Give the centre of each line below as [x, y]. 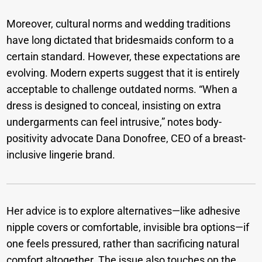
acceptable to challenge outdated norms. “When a [122, 89]
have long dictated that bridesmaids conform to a [120, 40]
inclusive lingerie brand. [61, 155]
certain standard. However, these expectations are [124, 57]
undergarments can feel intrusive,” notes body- [114, 122]
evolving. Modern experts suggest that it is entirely [123, 73]
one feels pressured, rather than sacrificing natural [123, 244]
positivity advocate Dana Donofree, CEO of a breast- [126, 139]
